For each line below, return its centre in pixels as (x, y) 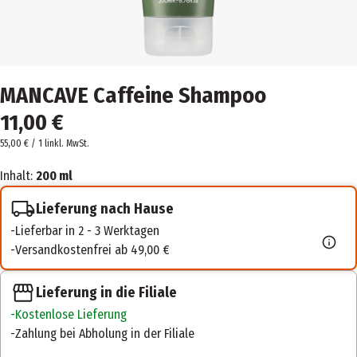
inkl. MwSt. (68, 143)
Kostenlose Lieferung (71, 315)
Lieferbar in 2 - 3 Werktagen (87, 231)
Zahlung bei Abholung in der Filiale (105, 334)
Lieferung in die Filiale (106, 292)
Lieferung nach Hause (105, 208)
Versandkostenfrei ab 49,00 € (92, 250)
